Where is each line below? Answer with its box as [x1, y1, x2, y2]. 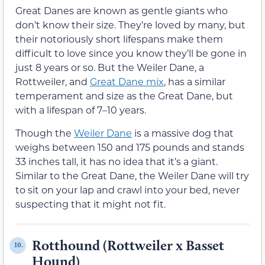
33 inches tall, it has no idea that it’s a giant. [15, 154, 218, 167]
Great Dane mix [90, 75, 164, 88]
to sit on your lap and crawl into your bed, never [15, 183, 240, 196]
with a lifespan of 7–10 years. [15, 104, 146, 117]
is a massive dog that [132, 126, 234, 139]
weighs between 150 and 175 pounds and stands [15, 140, 244, 153]
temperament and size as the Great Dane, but [15, 89, 233, 102]
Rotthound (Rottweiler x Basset [32, 236, 224, 254]
